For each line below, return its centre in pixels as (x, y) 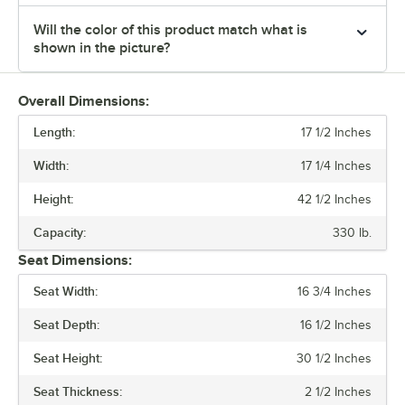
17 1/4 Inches (336, 166)
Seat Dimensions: (75, 261)
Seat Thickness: (78, 392)
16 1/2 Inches (336, 325)
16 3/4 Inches (334, 292)
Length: (54, 132)
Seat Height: (68, 358)
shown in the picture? (102, 48)
